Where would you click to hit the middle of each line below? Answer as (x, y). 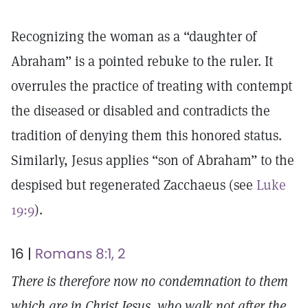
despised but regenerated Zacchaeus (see (134, 185)
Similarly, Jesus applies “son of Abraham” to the (153, 160)
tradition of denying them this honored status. (146, 135)
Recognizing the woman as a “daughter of (134, 36)
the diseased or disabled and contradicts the (141, 111)
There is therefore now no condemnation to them (150, 281)
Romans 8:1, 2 (80, 254)
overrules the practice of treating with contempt (152, 86)
